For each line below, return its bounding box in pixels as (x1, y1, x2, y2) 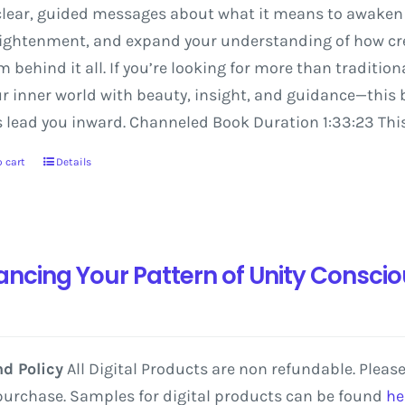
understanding (220, 31, 332, 51)
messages (91, 4, 166, 24)
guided (36, 4, 89, 24)
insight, (193, 85, 250, 105)
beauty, (136, 85, 191, 105)
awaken (345, 4, 403, 24)
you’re (122, 58, 167, 78)
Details (55, 155, 91, 168)
